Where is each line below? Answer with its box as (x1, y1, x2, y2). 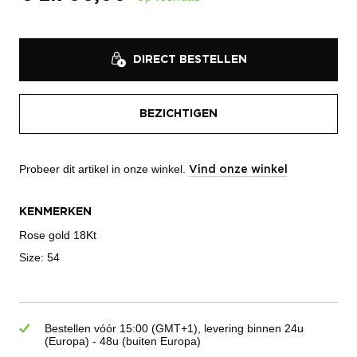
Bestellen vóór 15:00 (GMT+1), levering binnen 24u (45, 321, 304, 335)
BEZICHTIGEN (139, 108, 218, 120)
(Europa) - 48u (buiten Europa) (45, 334, 201, 347)
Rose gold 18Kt (19, 228, 96, 241)
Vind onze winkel (189, 163, 288, 175)
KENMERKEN (19, 206, 92, 218)
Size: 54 (19, 250, 60, 264)
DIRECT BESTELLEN (132, 54, 247, 66)
